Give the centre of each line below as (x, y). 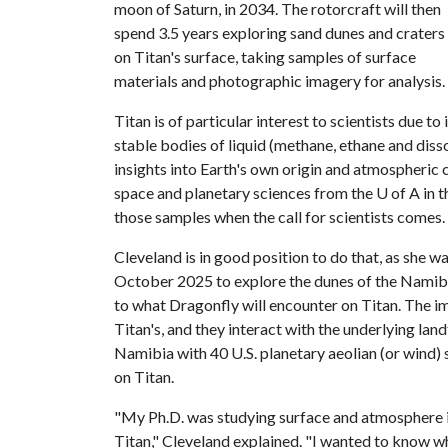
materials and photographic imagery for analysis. (279, 80)
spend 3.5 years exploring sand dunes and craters (279, 32)
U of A (398, 192)
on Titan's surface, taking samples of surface (265, 56)
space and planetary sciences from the (245, 192)
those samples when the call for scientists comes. (279, 216)
